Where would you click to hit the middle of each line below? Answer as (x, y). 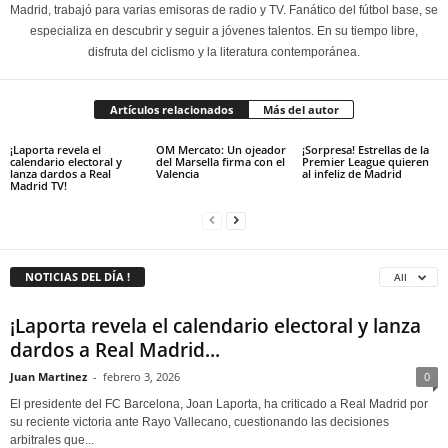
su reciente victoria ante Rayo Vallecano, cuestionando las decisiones (199, 422)
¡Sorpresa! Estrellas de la (365, 150)
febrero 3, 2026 (141, 377)
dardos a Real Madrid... (115, 350)
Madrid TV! (38, 186)
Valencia (177, 174)
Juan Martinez (48, 377)
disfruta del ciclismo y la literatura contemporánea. (224, 52)
